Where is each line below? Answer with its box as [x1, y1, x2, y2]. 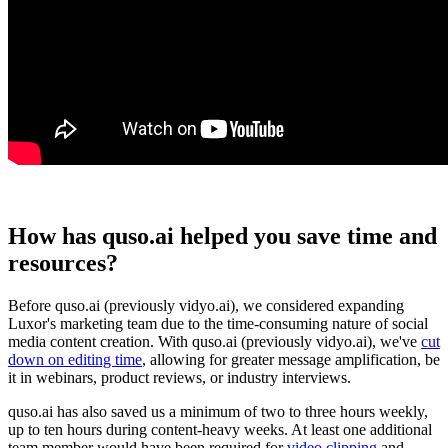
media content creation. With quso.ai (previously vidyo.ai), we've [8, 333, 421, 351]
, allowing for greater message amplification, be [142, 351, 440, 369]
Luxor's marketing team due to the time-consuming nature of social [8, 315, 428, 333]
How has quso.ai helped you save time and [8, 223, 437, 250]
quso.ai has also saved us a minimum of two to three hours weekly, [8, 403, 428, 421]
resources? [8, 250, 118, 277]
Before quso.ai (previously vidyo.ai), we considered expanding [8, 297, 404, 315]
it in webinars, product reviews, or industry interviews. [8, 369, 351, 387]
